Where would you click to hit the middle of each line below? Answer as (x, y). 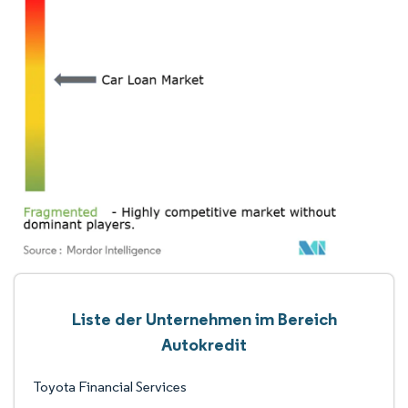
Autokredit (204, 344)
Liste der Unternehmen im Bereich (204, 319)
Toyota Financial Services (110, 387)
